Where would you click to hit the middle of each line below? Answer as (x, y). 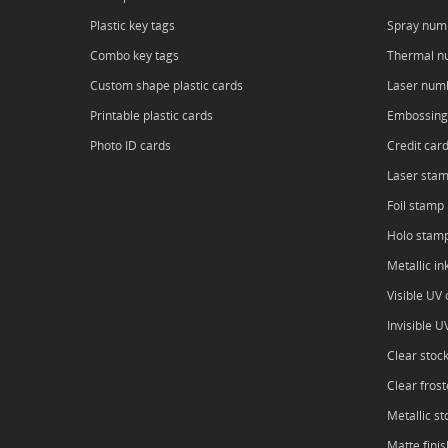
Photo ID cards (130, 145)
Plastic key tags (132, 25)
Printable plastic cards (151, 115)
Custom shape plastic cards (166, 85)
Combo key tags (134, 55)
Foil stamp (415, 205)
